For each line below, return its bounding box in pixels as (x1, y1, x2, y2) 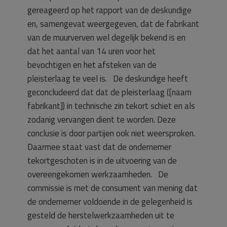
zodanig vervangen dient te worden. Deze (27, 112, 176, 126)
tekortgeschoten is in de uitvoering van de (27, 154, 177, 167)
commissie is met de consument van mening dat (27, 181, 198, 195)
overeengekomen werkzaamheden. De (27, 167, 168, 181)
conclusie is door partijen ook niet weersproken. (27, 126, 195, 140)
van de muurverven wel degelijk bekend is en (27, 30, 185, 44)
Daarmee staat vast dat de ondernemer (27, 140, 171, 154)
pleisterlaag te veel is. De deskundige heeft (27, 71, 188, 85)
